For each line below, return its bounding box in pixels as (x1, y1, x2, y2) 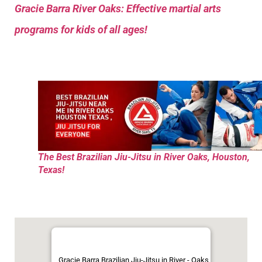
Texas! (38, 164, 64, 175)
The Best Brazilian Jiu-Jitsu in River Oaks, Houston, (38, 151, 250, 163)
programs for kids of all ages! (15, 23, 147, 36)
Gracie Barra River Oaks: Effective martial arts (15, 2, 221, 15)
